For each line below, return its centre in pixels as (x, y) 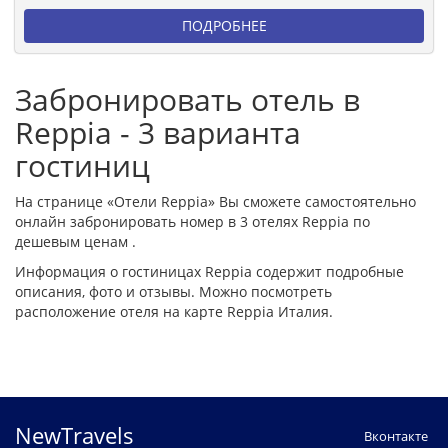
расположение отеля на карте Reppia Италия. (174, 311)
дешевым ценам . (75, 241)
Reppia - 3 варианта (158, 132)
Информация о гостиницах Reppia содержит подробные (209, 271)
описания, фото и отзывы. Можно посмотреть (173, 291)
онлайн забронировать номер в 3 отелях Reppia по (192, 221)
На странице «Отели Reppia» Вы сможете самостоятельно (215, 201)
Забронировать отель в (187, 99)
